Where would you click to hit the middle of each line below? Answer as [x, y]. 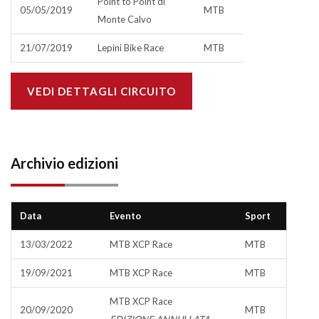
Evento [125, 216]
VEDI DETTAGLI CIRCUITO [101, 91]
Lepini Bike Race [131, 48]
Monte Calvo [125, 19]
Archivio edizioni [64, 163]
